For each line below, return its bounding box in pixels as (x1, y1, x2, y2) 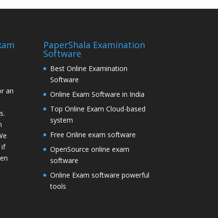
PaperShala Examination (43, 38, 145, 51)
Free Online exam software (50, 129, 136, 139)
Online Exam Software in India (50, 89, 145, 99)
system (50, 115, 73, 125)
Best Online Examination (50, 63, 128, 73)
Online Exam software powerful (50, 170, 150, 180)
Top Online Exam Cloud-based (50, 104, 146, 113)
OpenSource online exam (50, 144, 130, 154)
